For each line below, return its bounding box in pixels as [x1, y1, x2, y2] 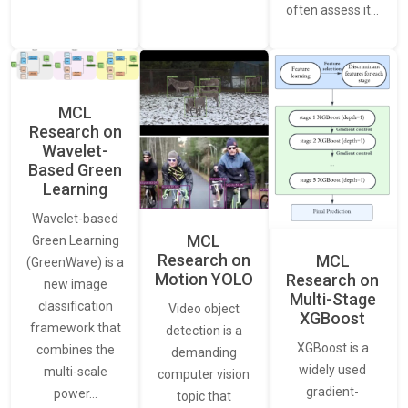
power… [53, 386, 97, 402]
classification [37, 299, 113, 314]
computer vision [158, 367, 250, 382]
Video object [168, 301, 240, 317]
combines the [36, 342, 115, 358]
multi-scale [43, 364, 107, 380]
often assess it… [286, 2, 380, 17]
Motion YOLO [154, 270, 253, 290]
